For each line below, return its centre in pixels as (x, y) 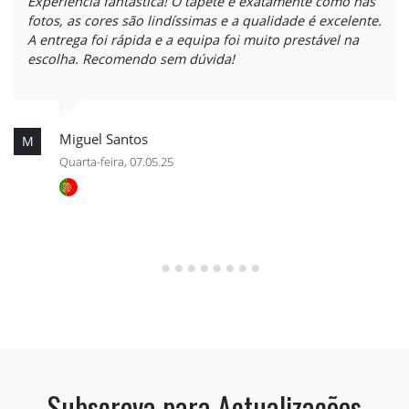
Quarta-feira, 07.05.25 (116, 161)
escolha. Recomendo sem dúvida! (131, 58)
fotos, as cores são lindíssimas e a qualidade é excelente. (204, 20)
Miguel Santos (104, 138)
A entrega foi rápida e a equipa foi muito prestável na (193, 39)
